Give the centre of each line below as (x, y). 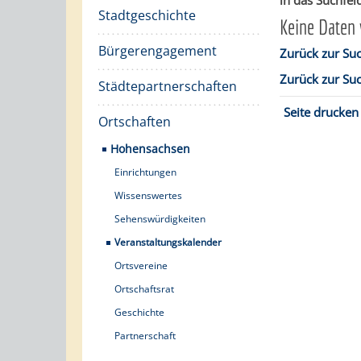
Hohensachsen (150, 149)
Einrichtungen (145, 172)
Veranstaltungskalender (168, 242)
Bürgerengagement (158, 51)
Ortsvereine (141, 266)
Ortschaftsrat (144, 289)
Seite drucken (322, 112)
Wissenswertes (148, 195)
